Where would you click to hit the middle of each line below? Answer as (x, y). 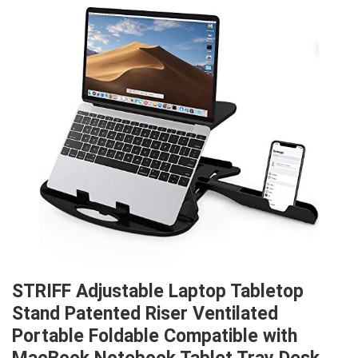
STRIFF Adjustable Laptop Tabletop (158, 292)
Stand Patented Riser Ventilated (145, 314)
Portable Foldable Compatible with (155, 336)
